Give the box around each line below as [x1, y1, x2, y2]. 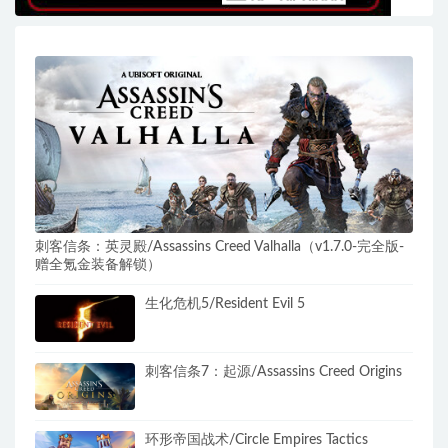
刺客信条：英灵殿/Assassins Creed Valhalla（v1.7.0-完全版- [35, 240, 404, 255]
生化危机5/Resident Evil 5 [145, 297, 305, 312]
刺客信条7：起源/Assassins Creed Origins [145, 364, 402, 379]
